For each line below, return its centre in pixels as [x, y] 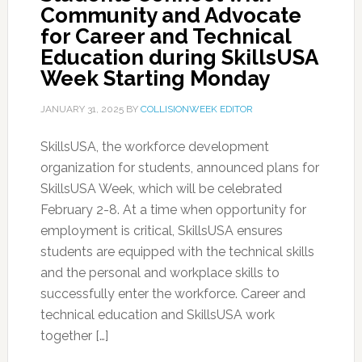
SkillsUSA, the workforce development [154, 147]
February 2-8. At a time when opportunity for [173, 210]
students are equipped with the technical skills [177, 252]
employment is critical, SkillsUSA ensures [161, 231]
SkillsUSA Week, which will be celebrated [161, 189]
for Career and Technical [165, 36]
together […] [74, 336]
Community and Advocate [170, 15]
